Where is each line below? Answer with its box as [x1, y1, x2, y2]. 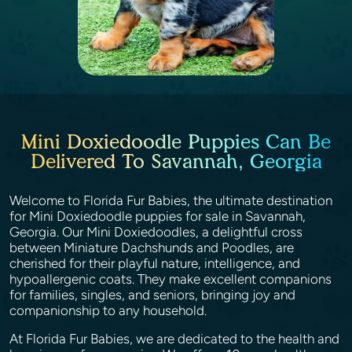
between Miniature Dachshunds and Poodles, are [9, 240, 294, 255]
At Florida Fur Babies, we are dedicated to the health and [9, 331, 339, 346]
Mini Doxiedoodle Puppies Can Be [21, 130, 331, 153]
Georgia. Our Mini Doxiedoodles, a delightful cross [9, 224, 302, 240]
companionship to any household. [9, 302, 210, 318]
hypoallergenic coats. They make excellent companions [9, 271, 332, 287]
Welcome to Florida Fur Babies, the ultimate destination [9, 192, 332, 208]
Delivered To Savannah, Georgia [30, 149, 322, 173]
